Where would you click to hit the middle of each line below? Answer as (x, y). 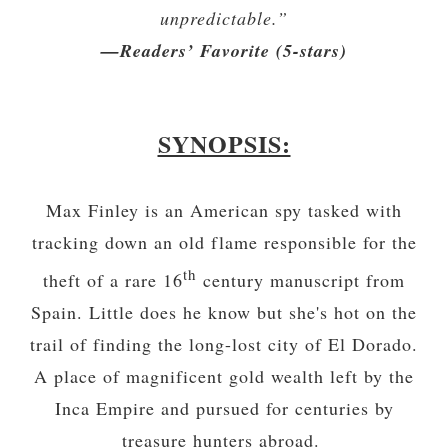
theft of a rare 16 (113, 280)
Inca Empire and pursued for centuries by (224, 408)
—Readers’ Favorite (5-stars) (224, 51)
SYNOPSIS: (224, 144)
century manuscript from (301, 280)
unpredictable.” (224, 18)
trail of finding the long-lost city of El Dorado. (224, 344)
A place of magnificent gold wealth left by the (224, 376)
